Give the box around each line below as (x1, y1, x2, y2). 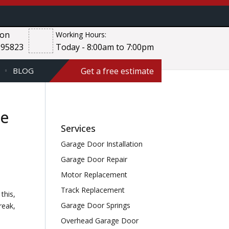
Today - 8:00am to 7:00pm (56, 41, 154, 53)
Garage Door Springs (61, 200, 131, 210)
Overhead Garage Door (61, 216, 139, 225)
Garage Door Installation (61, 139, 143, 149)
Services (61, 122, 96, 134)
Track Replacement (61, 185, 125, 195)
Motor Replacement (61, 170, 128, 179)
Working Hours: (56, 30, 106, 39)
